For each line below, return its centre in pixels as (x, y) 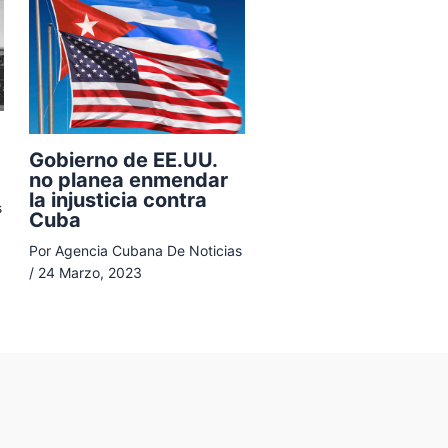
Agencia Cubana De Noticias (148, 250)
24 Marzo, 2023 (90, 272)
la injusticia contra (118, 199)
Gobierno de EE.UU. (123, 159)
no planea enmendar (128, 179)
